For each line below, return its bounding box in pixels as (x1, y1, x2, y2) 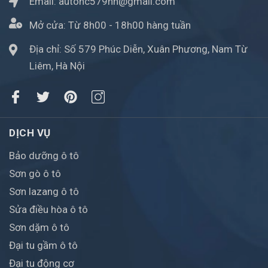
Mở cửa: (29, 19, 68, 32)
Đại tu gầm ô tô (9, 239, 78, 252)
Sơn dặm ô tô (9, 221, 69, 234)
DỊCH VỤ (9, 127, 51, 139)
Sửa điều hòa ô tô (9, 203, 88, 216)
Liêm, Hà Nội (29, 60, 85, 72)
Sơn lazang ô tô (9, 185, 79, 198)
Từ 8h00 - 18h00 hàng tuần (68, 19, 191, 32)
